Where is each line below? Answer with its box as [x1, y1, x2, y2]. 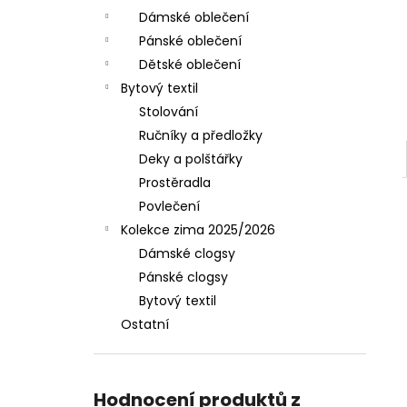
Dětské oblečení [139, 55, 241, 74]
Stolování [139, 103, 198, 121]
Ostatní [121, 315, 169, 333]
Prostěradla [139, 174, 211, 192]
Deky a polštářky [139, 150, 243, 168]
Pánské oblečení [139, 32, 242, 50]
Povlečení [139, 197, 200, 215]
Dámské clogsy [139, 244, 235, 263]
